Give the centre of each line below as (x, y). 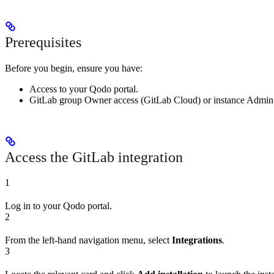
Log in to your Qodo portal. (58, 206)
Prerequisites (43, 42)
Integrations (197, 240)
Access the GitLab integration (94, 157)
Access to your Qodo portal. (84, 89)
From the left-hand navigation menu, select (88, 240)
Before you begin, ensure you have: (74, 68)
